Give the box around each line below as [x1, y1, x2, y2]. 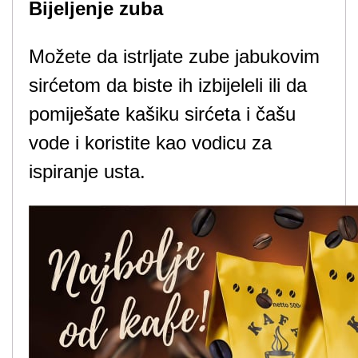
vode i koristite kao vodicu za [29, 132, 272, 153]
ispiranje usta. [29, 161, 145, 182]
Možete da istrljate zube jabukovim [29, 46, 320, 67]
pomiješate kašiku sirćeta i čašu [29, 103, 296, 125]
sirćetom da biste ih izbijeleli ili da [29, 74, 307, 96]
